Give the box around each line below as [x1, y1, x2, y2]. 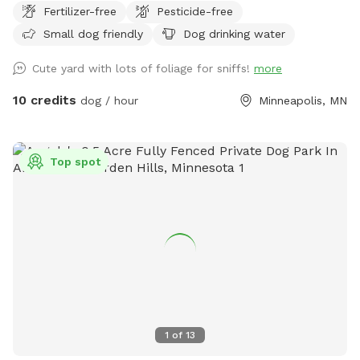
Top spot [50, 154, 100, 168]
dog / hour [76, 93, 138, 107]
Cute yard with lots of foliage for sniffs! [32, 61, 254, 75]
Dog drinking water [183, 27, 285, 40]
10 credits [13, 92, 76, 108]
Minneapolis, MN [259, 93, 347, 107]
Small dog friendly [43, 27, 143, 40]
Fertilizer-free [43, 4, 117, 18]
